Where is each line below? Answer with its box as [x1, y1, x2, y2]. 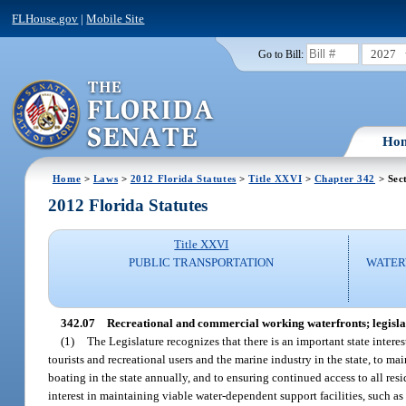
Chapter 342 [314, 172, 376, 184]
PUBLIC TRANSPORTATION [129, 256, 275, 270]
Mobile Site [86, 11, 145, 25]
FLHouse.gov [12, 11, 79, 25]
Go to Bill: [257, 48, 304, 60]
